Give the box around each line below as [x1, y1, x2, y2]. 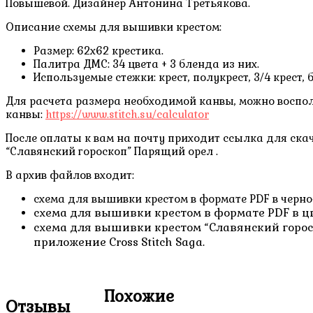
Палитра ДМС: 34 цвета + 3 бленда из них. [34, 57, 259, 71]
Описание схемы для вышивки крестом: [6, 20, 221, 34]
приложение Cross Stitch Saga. [34, 235, 205, 250]
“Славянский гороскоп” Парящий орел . [6, 145, 218, 159]
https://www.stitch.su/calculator [45, 108, 209, 122]
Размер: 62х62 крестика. [34, 44, 163, 58]
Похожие [104, 286, 174, 307]
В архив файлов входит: [6, 168, 134, 182]
